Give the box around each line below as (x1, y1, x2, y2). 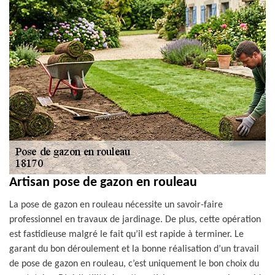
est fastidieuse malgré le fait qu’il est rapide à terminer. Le (9, 230, 244, 239)
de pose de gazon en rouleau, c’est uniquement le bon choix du (9, 259, 259, 269)
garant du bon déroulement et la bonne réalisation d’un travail (9, 244, 259, 254)
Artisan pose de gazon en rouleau (9, 176, 197, 190)
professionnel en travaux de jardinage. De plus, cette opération (9, 215, 261, 225)
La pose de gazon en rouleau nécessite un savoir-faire (9, 200, 223, 210)
